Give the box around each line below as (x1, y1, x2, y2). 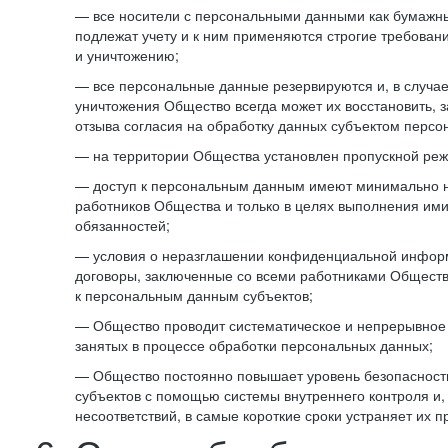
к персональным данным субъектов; (75, 285, 313, 305)
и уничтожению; (75, 45, 179, 65)
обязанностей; (75, 215, 170, 235)
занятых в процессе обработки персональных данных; (75, 335, 433, 355)
